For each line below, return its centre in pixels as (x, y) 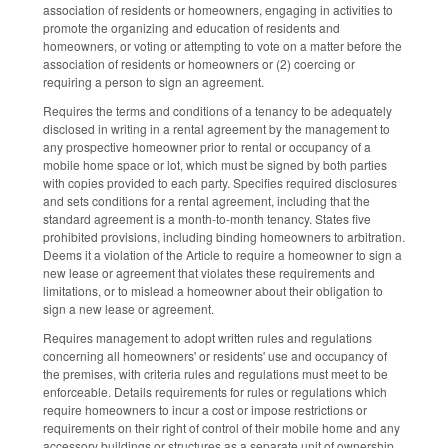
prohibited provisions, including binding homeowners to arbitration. (224, 237)
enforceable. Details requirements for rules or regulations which (215, 392)
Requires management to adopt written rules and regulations (207, 338)
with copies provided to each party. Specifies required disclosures (220, 183)
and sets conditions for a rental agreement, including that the (206, 201)
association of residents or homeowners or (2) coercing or (199, 64)
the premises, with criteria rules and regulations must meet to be (215, 374)
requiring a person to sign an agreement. (155, 82)
